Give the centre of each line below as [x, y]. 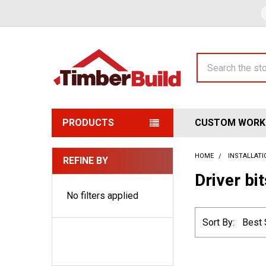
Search [211, 60]
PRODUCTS [88, 123]
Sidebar [73, 176]
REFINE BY [85, 161]
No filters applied [102, 196]
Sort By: [219, 222]
